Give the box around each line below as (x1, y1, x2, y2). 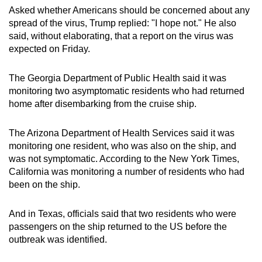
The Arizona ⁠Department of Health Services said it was (9, 127, 235, 138)
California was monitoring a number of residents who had (9, 166, 244, 177)
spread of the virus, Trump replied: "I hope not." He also (9, 18, 236, 28)
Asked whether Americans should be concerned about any (9, 5, 250, 15)
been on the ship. (9, 179, 80, 189)
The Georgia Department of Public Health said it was (9, 73, 226, 83)
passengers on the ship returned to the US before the (9, 221, 227, 232)
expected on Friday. (9, 43, 90, 54)
